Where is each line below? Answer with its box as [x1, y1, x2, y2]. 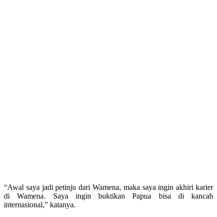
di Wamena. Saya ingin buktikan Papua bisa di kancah [4, 191, 213, 200]
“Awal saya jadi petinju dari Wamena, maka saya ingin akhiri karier [4, 183, 213, 191]
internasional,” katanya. [4, 200, 76, 209]
